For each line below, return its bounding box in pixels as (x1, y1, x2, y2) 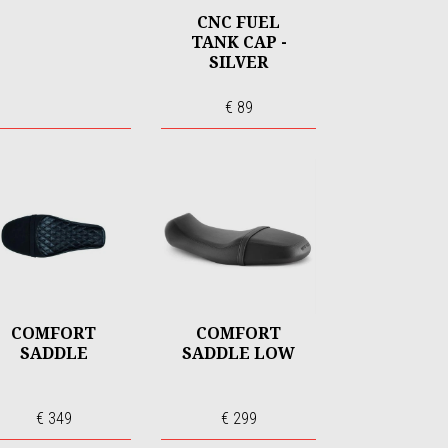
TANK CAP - (190, 31, 287, 53)
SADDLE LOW (182, 342, 295, 364)
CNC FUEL (197, 11, 280, 33)
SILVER (209, 51, 268, 73)
